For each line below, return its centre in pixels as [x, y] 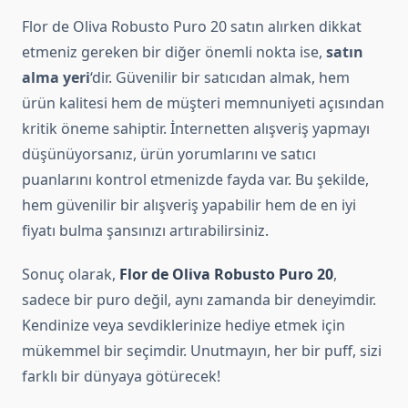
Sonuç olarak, [71, 275]
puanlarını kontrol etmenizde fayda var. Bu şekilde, [195, 180]
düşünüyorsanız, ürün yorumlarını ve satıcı [169, 154]
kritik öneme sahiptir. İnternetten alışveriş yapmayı [196, 129]
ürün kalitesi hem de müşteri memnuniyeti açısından [203, 103]
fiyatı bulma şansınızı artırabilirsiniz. [145, 231]
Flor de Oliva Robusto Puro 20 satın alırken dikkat [192, 27]
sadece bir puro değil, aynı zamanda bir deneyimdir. [199, 300]
